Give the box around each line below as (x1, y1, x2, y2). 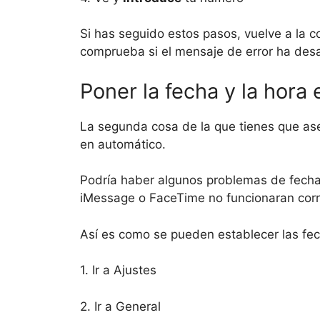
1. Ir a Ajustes (80, 263, 156, 278)
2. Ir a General (80, 299, 161, 314)
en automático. (80, 136, 166, 151)
